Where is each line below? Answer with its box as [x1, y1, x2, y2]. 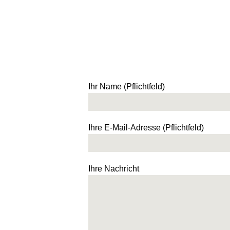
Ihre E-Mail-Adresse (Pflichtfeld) [88, 123, 204, 132]
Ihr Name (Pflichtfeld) [88, 82, 165, 91]
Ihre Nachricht [88, 164, 139, 174]
